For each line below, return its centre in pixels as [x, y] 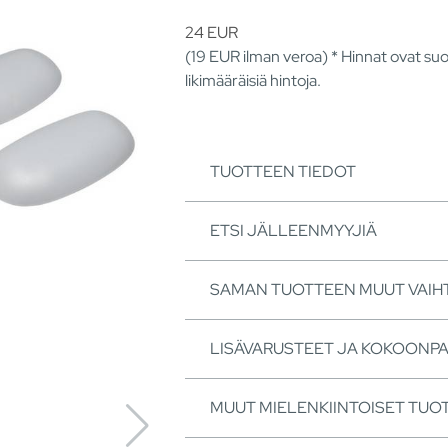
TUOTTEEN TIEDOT [283, 171]
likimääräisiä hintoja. [253, 80]
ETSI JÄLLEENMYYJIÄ [293, 230]
